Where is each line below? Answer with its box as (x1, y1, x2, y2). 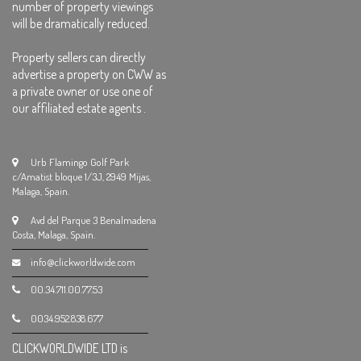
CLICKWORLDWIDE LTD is (12, 340, 127, 356)
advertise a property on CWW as (12, 66, 166, 82)
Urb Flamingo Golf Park (31, 156, 129, 168)
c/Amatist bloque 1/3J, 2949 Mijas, (12, 170, 151, 183)
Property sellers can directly (12, 49, 146, 65)
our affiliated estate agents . (12, 100, 146, 116)
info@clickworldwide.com (31, 255, 135, 268)
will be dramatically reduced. (12, 15, 150, 31)
